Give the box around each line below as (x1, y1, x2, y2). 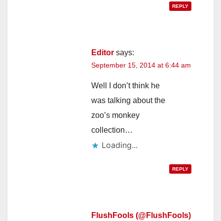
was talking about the (91, 96, 165, 105)
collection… (91, 125, 133, 134)
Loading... (102, 140, 138, 150)
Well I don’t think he (91, 81, 160, 90)
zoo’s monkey (91, 110, 140, 119)
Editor (91, 48, 114, 57)
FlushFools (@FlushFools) (91, 211, 191, 220)
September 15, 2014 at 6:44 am (91, 61, 191, 69)
